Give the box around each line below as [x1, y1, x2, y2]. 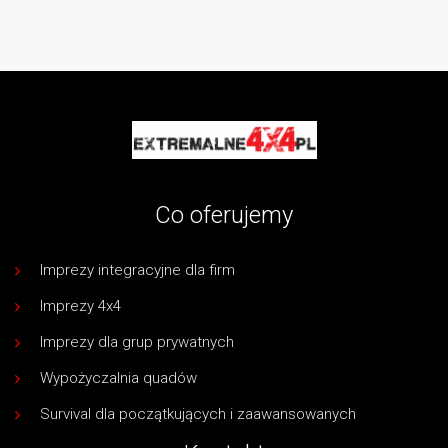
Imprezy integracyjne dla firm [40, 260, 235, 279]
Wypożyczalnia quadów [40, 368, 197, 387]
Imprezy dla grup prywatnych [40, 332, 234, 351]
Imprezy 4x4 [40, 296, 121, 315]
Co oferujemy [155, 200, 293, 229]
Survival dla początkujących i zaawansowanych [40, 404, 356, 423]
